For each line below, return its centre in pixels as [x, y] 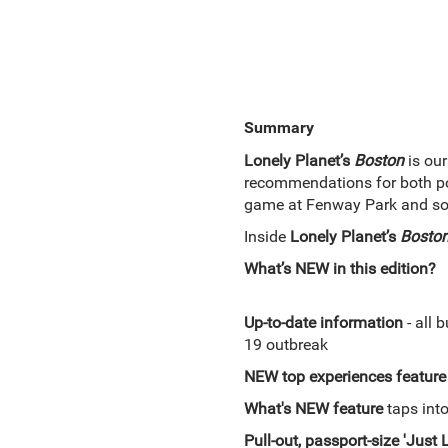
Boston [378, 160]
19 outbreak [285, 344]
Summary [278, 127]
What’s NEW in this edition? [339, 268]
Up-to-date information [323, 322]
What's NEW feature [313, 408]
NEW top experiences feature [344, 376]
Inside [266, 236]
